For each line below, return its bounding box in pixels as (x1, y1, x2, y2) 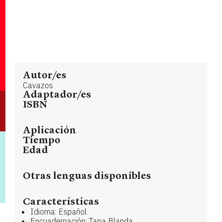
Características (23, 197, 99, 207)
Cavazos (23, 80, 53, 90)
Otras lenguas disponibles (23, 171, 151, 181)
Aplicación (23, 125, 76, 136)
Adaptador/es (23, 90, 91, 100)
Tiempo (23, 135, 60, 146)
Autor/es (23, 70, 66, 81)
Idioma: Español (30, 206, 87, 217)
